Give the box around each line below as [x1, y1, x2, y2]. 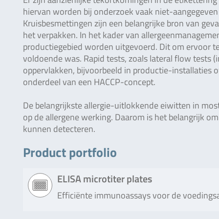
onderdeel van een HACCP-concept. [23, 75, 155, 88]
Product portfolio [23, 143, 117, 162]
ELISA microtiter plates [57, 171, 152, 186]
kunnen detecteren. [23, 122, 95, 135]
